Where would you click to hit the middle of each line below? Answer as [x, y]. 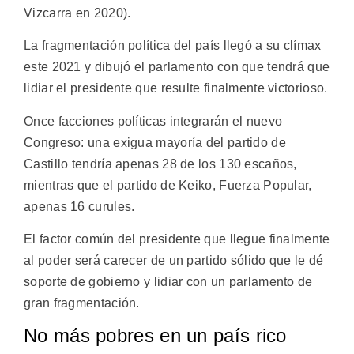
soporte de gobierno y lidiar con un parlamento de [168, 282]
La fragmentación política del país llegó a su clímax [173, 46]
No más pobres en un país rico [155, 336]
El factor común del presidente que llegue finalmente [177, 239]
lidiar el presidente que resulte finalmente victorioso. [176, 88]
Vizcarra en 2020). [77, 13]
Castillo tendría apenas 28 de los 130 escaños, [160, 164]
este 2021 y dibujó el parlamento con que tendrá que [177, 67]
